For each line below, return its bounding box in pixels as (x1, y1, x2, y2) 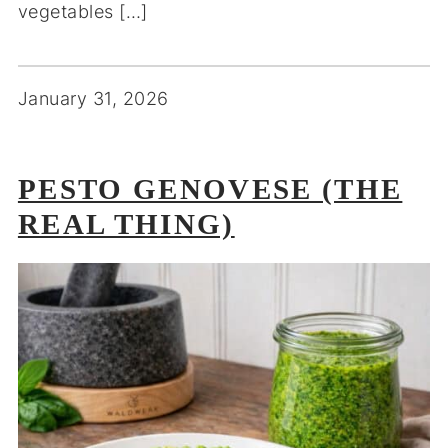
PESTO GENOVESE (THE (17, 173, 403, 206)
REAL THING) (17, 208, 235, 241)
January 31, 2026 (17, 88, 169, 110)
